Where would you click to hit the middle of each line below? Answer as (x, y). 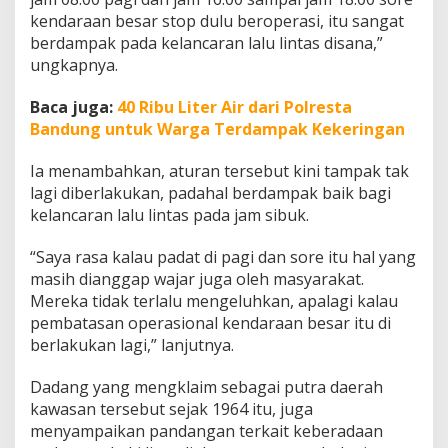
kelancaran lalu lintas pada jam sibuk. (169, 215)
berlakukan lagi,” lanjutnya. (132, 345)
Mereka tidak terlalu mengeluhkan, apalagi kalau (214, 301)
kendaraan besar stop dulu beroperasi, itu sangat (217, 21)
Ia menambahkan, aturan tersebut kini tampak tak (219, 171)
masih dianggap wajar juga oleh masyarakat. (197, 279)
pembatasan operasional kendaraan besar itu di (210, 323)
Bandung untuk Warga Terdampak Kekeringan (217, 129)
